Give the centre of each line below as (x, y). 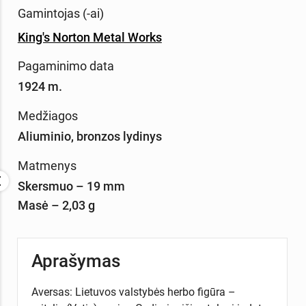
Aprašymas (75, 261)
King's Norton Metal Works (89, 37)
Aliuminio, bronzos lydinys (89, 137)
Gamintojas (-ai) (60, 13)
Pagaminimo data (66, 66)
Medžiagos (47, 116)
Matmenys (47, 165)
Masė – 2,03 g (56, 205)
